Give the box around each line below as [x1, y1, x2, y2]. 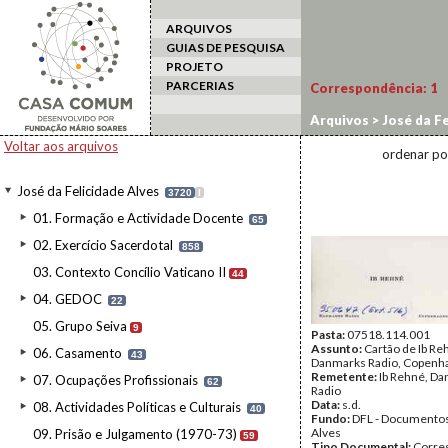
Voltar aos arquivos [4, 138, 118, 154]
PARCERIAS [166, 78, 234, 93]
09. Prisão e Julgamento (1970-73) [33, 426, 237, 442]
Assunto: [311, 341, 364, 356]
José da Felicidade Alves [17, 183, 159, 199]
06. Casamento [33, 345, 122, 361]
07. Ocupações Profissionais [33, 372, 198, 388]
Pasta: [311, 327, 347, 342]
